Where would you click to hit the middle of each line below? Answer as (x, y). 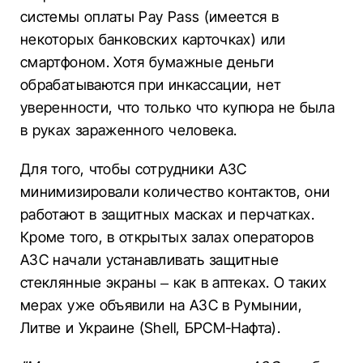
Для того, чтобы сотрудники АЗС (134, 169)
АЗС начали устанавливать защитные (149, 260)
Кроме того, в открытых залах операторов (167, 237)
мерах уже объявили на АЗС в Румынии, (161, 305)
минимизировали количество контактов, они (175, 192)
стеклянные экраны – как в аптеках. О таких (174, 282)
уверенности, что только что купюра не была (178, 107)
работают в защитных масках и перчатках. (168, 214)
